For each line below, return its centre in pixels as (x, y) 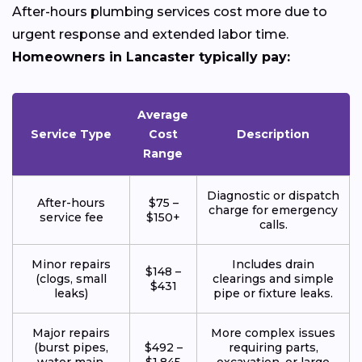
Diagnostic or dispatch (273, 195)
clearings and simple (273, 278)
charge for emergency (273, 210)
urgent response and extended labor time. (150, 34)
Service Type (71, 134)
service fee (71, 217)
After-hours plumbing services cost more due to (170, 11)
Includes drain (273, 264)
